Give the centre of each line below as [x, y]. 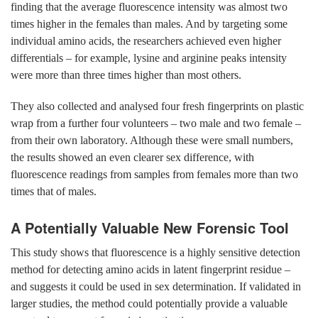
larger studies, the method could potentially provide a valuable [149, 303]
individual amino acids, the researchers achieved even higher [146, 40]
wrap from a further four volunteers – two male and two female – [156, 123]
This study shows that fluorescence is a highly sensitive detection [155, 252]
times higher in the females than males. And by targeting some [149, 23]
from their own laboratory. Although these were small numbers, [152, 140]
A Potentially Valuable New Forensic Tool [150, 227]
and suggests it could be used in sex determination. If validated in [156, 286]
